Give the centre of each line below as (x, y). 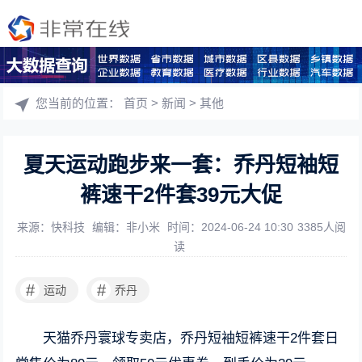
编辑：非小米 (127, 227)
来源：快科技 (52, 227)
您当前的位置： (80, 103)
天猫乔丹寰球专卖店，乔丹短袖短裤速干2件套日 (191, 338)
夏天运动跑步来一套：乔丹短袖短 (181, 165)
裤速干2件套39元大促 (181, 195)
